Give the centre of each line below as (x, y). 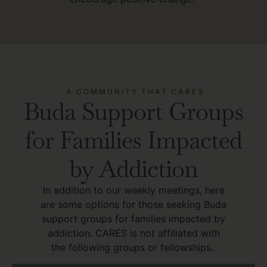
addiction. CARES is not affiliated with (133, 233)
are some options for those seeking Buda (133, 205)
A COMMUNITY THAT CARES (135, 92)
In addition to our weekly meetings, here (133, 190)
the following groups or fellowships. (133, 248)
